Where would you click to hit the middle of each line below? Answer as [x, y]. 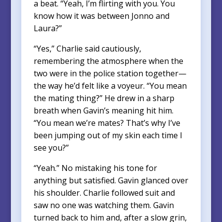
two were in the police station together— [110, 73]
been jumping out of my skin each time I [108, 135]
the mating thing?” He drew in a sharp [104, 98]
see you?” [51, 147]
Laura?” [48, 28]
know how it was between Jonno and [101, 16]
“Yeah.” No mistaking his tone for [95, 168]
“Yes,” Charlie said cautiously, [87, 48]
